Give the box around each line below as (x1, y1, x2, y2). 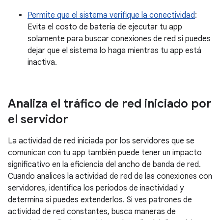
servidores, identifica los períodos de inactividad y (8, 183, 184, 193)
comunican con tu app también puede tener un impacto (8, 147, 202, 158)
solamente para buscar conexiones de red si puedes (27, 33, 211, 44)
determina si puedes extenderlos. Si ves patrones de (8, 194, 192, 205)
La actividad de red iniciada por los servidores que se (8, 136, 194, 146)
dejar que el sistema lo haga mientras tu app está (27, 45, 201, 55)
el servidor (8, 111, 68, 127)
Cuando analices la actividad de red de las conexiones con (8, 171, 212, 181)
